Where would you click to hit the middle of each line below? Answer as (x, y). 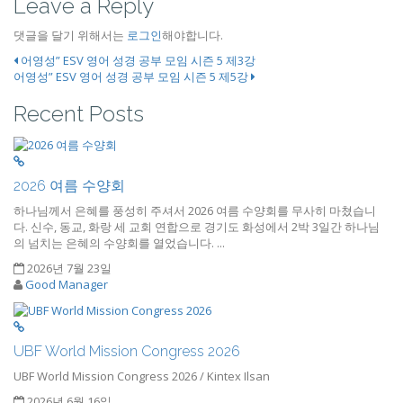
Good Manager (67, 284)
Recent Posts (79, 114)
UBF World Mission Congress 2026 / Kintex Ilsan (142, 376)
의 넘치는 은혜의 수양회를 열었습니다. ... (119, 242)
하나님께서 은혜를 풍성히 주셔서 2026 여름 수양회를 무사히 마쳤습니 (195, 210)
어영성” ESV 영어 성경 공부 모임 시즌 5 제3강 (137, 60)
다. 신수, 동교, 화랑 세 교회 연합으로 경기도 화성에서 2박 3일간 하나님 (197, 226)
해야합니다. (193, 35)
